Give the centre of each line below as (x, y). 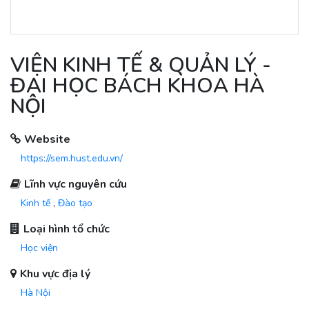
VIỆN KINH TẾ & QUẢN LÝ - (141, 65)
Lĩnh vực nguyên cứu (76, 184)
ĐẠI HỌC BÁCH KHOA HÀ (138, 86)
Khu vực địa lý (55, 274)
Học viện (39, 248)
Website (47, 139)
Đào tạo (75, 203)
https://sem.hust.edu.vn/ (72, 158)
